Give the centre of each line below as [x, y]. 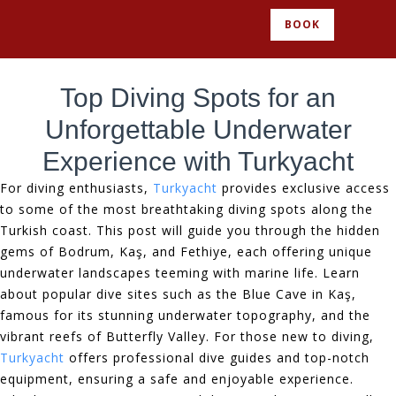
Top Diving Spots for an [198, 97]
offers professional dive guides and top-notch [217, 357]
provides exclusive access [304, 187]
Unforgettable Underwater [198, 129]
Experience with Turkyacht [198, 161]
